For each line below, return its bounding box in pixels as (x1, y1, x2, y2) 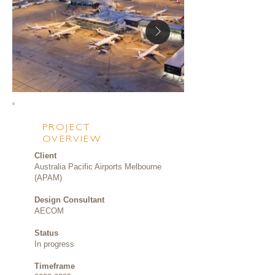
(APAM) (34, 173, 62, 182)
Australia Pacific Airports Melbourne (34, 162, 161, 171)
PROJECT (42, 121, 91, 133)
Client (34, 151, 56, 160)
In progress (34, 239, 74, 249)
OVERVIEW (42, 133, 103, 144)
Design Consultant (34, 195, 104, 204)
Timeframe (34, 261, 75, 271)
